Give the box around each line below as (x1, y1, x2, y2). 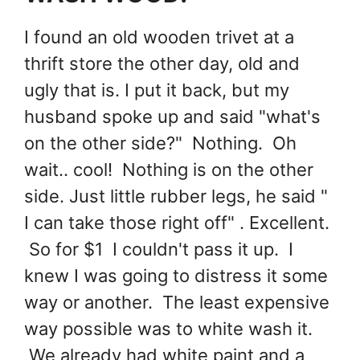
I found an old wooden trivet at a (24, 26, 294, 47)
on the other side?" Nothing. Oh (24, 132, 297, 153)
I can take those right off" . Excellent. (24, 211, 329, 233)
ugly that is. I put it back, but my (24, 79, 289, 100)
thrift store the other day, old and (24, 52, 300, 74)
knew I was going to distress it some (24, 264, 328, 286)
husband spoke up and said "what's (24, 105, 321, 127)
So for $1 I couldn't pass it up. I (24, 238, 293, 260)
